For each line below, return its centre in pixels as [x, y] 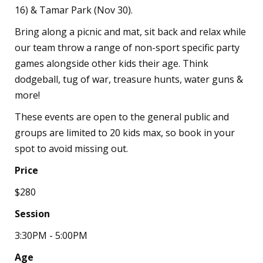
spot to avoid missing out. [71, 148]
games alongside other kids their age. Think [112, 63]
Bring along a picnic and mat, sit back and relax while [130, 31]
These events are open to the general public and [122, 117]
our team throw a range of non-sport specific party [127, 47]
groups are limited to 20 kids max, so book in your [125, 132]
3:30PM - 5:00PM [51, 235]
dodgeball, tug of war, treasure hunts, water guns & [129, 79]
